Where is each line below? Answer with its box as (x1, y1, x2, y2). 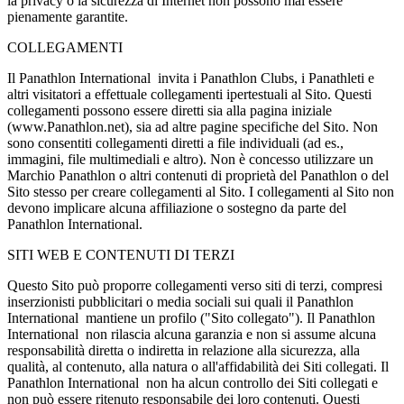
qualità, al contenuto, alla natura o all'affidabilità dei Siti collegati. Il (7, 358, 389, 374)
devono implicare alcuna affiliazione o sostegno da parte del (7, 199, 346, 216)
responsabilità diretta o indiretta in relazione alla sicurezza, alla (7, 342, 360, 358)
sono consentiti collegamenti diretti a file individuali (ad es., (7, 134, 344, 151)
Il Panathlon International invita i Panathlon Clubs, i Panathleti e (7, 69, 374, 86)
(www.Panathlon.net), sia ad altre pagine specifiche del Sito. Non (7, 118, 378, 134)
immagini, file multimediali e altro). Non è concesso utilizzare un (7, 151, 373, 167)
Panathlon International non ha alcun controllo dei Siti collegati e (7, 374, 378, 390)
